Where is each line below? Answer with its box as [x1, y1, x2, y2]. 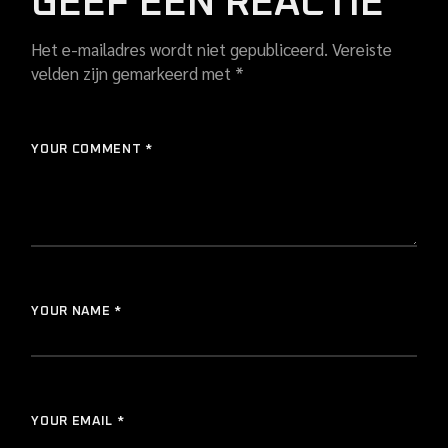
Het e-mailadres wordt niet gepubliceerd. [31, 37, 329, 60]
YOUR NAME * [31, 304, 122, 318]
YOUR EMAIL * [31, 414, 125, 428]
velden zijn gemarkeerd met [31, 61, 236, 84]
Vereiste [332, 37, 393, 60]
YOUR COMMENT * [31, 142, 153, 156]
